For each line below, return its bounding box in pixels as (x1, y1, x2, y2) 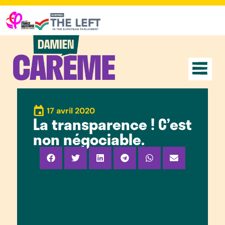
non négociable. (33, 127, 145, 151)
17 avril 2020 (46, 105, 95, 116)
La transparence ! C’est (33, 112, 192, 136)
